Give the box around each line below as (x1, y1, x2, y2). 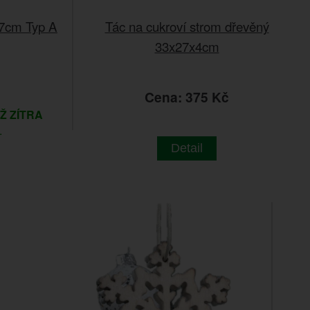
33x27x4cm (154, 37, 219, 56)
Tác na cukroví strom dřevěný (104, 17, 269, 36)
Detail (171, 141, 203, 156)
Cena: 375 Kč (145, 87, 229, 107)
